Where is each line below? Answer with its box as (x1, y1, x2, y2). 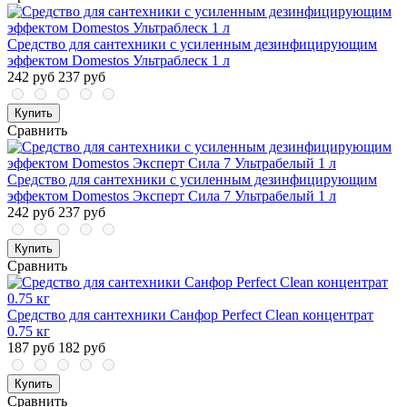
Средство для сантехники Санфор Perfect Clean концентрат (7, 307, 373, 323)
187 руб (7, 340, 55, 356)
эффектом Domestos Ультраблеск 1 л (7, 53, 230, 69)
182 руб (58, 340, 105, 356)
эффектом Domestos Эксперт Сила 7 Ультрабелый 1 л (7, 188, 336, 204)
